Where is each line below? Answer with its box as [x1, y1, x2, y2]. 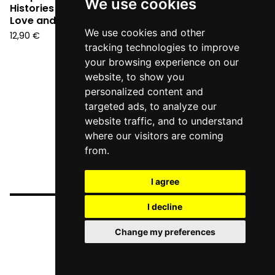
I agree [150, 176, 179, 187]
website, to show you [84, 71, 184, 83]
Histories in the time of [10, 1, 123, 15]
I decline [147, 201, 183, 212]
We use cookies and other [84, 26, 205, 39]
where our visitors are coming [84, 130, 223, 142]
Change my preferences [114, 227, 215, 237]
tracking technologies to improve [84, 41, 239, 53]
